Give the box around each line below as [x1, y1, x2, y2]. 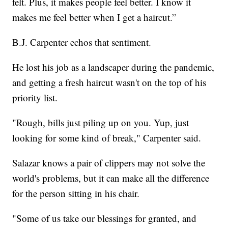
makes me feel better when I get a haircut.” [12, 10, 177, 23]
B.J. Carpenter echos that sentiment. [12, 35, 152, 48]
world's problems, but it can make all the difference [12, 171, 210, 184]
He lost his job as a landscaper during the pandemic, [12, 60, 215, 73]
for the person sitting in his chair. [12, 186, 140, 199]
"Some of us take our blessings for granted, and [12, 211, 197, 224]
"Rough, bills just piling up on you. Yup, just [12, 116, 189, 129]
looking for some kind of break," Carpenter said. [12, 131, 202, 144]
